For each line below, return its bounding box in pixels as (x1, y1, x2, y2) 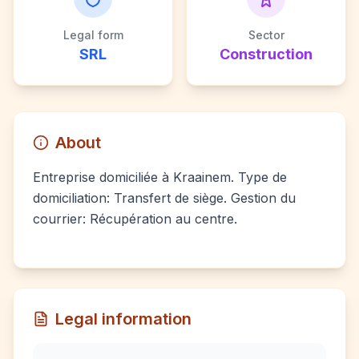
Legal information (55, 309, 192, 329)
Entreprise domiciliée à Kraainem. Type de (33, 169, 287, 185)
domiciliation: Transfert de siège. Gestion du (33, 190, 296, 206)
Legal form (63, 28, 123, 42)
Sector (248, 28, 284, 42)
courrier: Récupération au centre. (33, 211, 237, 227)
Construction (220, 46, 313, 63)
